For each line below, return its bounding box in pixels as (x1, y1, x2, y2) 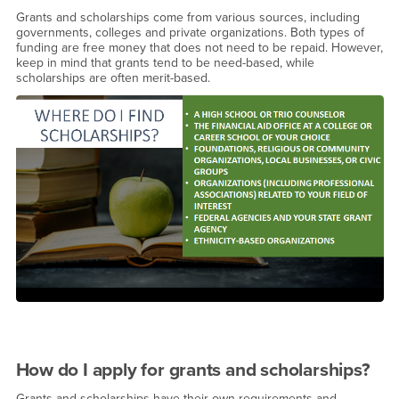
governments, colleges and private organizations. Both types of (15, 25, 364, 41)
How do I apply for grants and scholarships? (15, 359, 370, 382)
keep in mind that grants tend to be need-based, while (15, 55, 314, 71)
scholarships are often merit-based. (15, 70, 210, 86)
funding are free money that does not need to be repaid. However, (15, 40, 383, 56)
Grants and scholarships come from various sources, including (15, 10, 360, 26)
